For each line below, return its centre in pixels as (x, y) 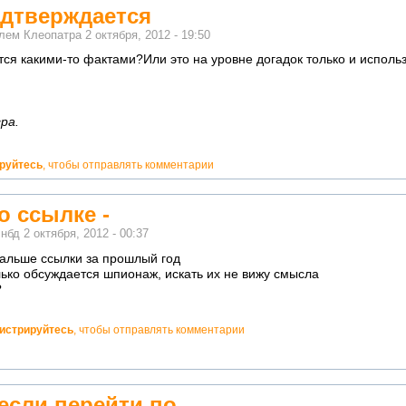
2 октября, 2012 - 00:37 (86, 233)
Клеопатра (53, 35)
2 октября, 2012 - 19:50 (148, 35)
